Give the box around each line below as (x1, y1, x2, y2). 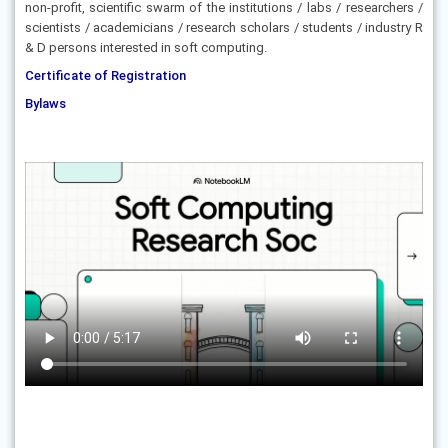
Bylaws (25, 96, 66, 111)
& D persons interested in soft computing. (25, 40, 267, 55)
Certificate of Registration (25, 68, 186, 83)
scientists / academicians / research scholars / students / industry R (25, 20, 423, 35)
